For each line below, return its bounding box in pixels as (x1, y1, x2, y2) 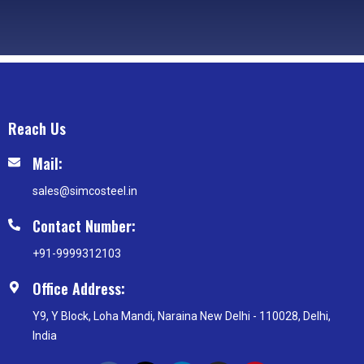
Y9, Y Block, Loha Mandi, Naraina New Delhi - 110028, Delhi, (32, 310, 331, 323)
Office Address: (32, 278, 125, 300)
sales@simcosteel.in (32, 184, 137, 198)
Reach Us (8, 118, 66, 140)
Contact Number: (32, 215, 136, 237)
